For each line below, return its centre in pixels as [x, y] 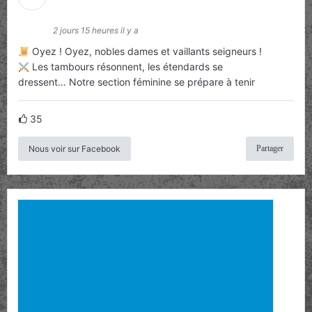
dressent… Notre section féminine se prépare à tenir [136, 82]
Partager [270, 149]
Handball [85, 14]
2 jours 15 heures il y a [96, 31]
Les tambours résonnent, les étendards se [126, 67]
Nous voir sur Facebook [75, 149]
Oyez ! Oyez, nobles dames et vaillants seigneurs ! [145, 52]
